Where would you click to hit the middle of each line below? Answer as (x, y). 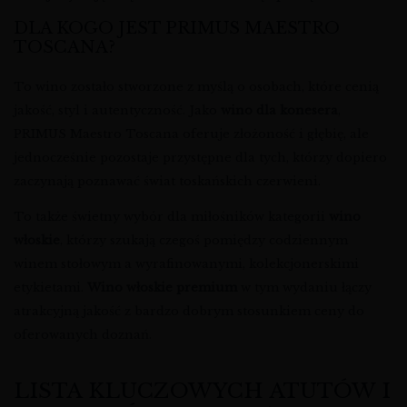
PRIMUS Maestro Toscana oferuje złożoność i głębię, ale (191, 134)
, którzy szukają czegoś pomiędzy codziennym (204, 241)
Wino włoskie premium (162, 288)
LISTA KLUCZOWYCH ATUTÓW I (202, 390)
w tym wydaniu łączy (304, 288)
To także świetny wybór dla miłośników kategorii (171, 217)
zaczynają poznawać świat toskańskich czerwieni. (167, 182)
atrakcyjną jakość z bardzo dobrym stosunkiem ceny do (189, 312)
